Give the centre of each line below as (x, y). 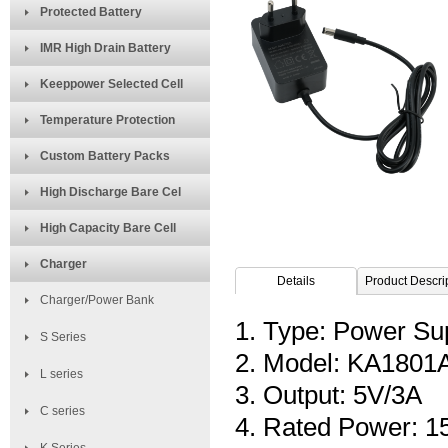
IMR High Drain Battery (105, 48)
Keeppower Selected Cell (111, 84)
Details (296, 281)
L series (61, 374)
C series (62, 411)
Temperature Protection (107, 120)
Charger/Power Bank (97, 300)
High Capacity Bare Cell (108, 228)
